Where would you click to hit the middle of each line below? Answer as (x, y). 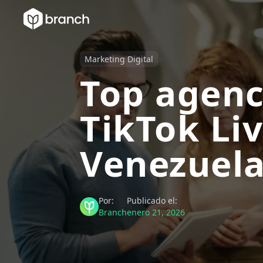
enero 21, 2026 (156, 212)
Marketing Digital (119, 59)
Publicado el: (152, 200)
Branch (113, 212)
